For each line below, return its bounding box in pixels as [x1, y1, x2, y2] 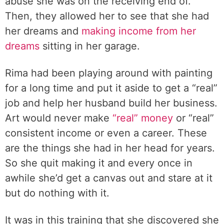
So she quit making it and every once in [5, 157, 192, 169]
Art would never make [5, 112, 112, 124]
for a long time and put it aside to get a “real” [5, 82, 217, 94]
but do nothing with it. [5, 187, 109, 199]
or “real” [173, 112, 214, 124]
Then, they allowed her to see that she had [5, 10, 209, 22]
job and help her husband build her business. [5, 97, 217, 109]
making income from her [81, 25, 196, 37]
